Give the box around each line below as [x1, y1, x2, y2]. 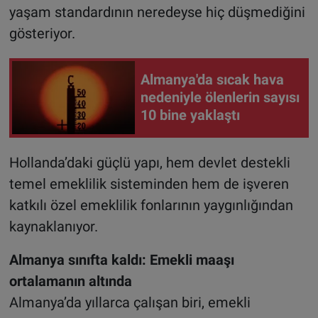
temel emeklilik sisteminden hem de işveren [9, 175, 289, 192]
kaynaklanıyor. [9, 217, 98, 235]
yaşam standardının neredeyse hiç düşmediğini [9, 3, 305, 21]
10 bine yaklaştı [141, 106, 240, 124]
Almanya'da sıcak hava [141, 71, 284, 89]
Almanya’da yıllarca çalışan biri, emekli [9, 293, 251, 311]
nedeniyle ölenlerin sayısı [141, 89, 300, 106]
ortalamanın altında [9, 272, 132, 290]
